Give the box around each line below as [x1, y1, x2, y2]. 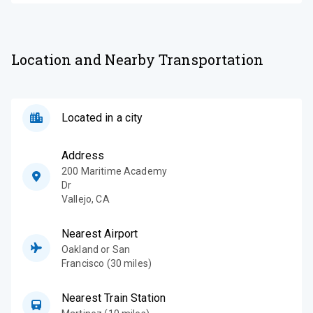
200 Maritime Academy [61, 165, 167, 177]
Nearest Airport [61, 226, 138, 240]
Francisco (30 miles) [61, 257, 152, 269]
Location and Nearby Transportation [11, 50, 264, 68]
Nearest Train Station [61, 291, 166, 305]
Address [61, 148, 105, 162]
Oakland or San [61, 243, 131, 255]
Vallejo [61, 193, 92, 205]
